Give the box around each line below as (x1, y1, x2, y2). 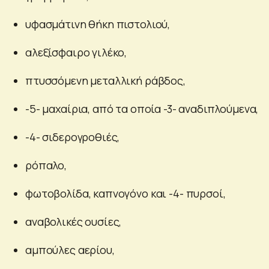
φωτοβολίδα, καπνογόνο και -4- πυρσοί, (25, 186, 226, 201)
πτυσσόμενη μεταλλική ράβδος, (25, 73, 186, 88)
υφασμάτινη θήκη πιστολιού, (25, 17, 171, 32)
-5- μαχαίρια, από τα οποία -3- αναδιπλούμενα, (25, 101, 259, 116)
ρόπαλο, (25, 158, 67, 173)
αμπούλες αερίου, (25, 243, 115, 258)
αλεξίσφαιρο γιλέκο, (25, 45, 127, 60)
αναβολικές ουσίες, (25, 214, 122, 229)
